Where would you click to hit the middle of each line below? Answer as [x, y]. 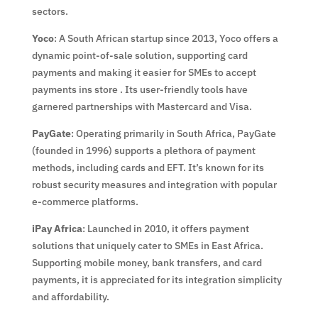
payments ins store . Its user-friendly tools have [139, 89]
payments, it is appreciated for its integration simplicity [157, 279]
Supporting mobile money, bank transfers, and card [147, 262]
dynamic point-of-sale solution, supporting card [139, 55]
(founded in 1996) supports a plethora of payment [143, 150]
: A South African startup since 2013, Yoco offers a [166, 38]
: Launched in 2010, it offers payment [165, 228]
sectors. [50, 11]
